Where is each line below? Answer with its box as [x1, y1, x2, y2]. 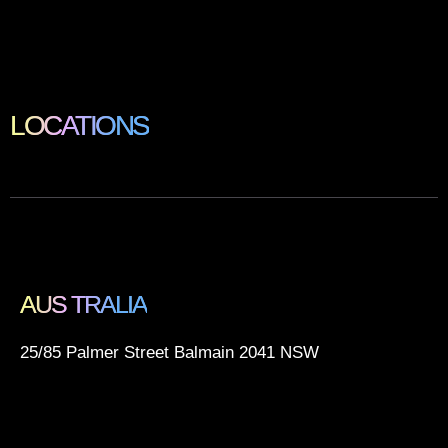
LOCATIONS [10, 110, 149, 142]
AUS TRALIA [20, 289, 147, 318]
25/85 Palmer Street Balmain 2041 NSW [20, 342, 319, 362]
